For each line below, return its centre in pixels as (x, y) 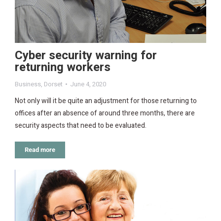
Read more (40, 150)
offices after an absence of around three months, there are (105, 113)
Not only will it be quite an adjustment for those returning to (106, 101)
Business (28, 84)
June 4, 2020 (88, 84)
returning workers (63, 68)
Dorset (53, 84)
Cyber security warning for (86, 56)
